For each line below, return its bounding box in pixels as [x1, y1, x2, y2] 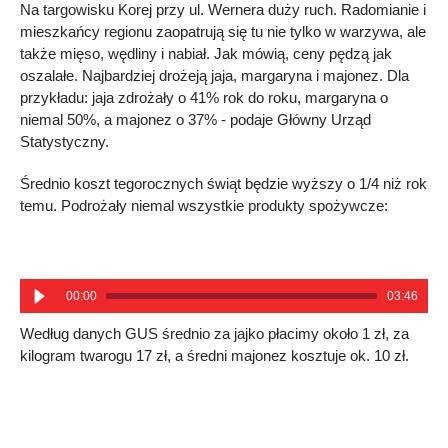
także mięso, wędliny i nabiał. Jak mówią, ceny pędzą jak [20, 45, 392, 63]
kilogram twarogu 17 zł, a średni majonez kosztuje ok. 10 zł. [20, 347, 409, 365]
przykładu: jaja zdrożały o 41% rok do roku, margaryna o [20, 89, 388, 107]
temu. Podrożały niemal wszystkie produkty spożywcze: [20, 197, 388, 215]
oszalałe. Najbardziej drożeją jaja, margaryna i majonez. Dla [20, 67, 409, 85]
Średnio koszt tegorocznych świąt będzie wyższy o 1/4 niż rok [20, 175, 427, 193]
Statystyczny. [20, 133, 109, 151]
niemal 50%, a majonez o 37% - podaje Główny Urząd [20, 111, 371, 129]
